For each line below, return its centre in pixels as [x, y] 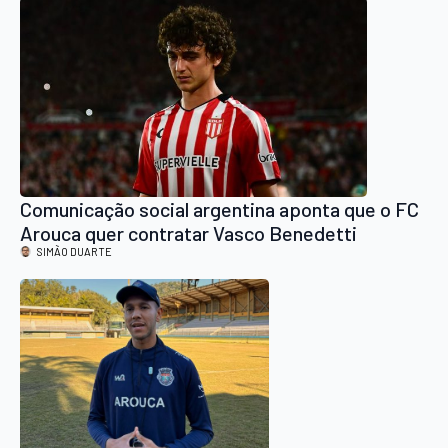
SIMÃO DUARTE [74, 251]
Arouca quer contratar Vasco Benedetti [188, 232]
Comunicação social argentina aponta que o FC [219, 208]
